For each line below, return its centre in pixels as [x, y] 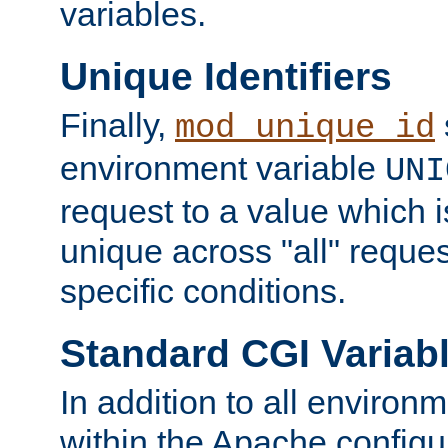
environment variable [222, 168]
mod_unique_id [305, 128]
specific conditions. [203, 291]
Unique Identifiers [226, 76]
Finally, [117, 125]
